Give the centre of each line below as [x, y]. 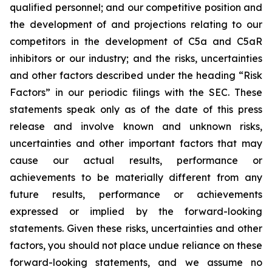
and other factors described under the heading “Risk [136, 75]
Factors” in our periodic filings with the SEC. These [136, 92]
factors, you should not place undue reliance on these [136, 245]
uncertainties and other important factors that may [136, 143]
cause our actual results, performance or [136, 160]
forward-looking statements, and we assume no [136, 262]
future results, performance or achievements [136, 194]
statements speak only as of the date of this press [136, 109]
